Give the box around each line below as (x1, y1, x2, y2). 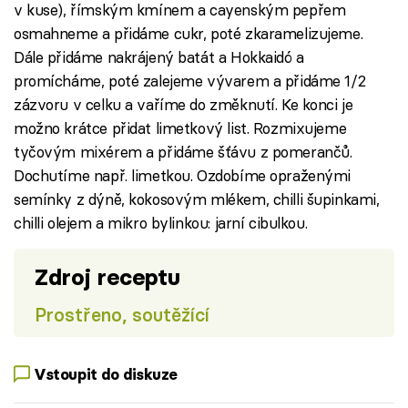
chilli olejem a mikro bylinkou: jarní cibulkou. (14, 213, 308, 232)
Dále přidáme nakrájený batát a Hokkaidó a (14, 47, 304, 66)
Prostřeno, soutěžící (34, 302, 209, 326)
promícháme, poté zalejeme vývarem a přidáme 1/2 (14, 71, 366, 90)
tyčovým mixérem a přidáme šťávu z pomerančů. (14, 142, 352, 161)
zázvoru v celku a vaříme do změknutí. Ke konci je (14, 95, 353, 114)
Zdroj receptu (34, 262, 180, 291)
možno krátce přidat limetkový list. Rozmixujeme (14, 118, 347, 138)
